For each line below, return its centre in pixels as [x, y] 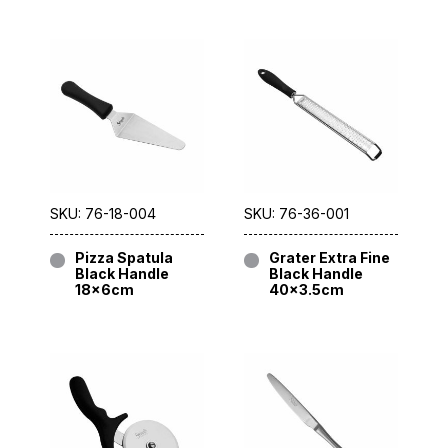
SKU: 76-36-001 [296, 214]
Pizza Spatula [124, 258]
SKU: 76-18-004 [103, 214]
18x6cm [104, 290]
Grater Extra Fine [329, 258]
